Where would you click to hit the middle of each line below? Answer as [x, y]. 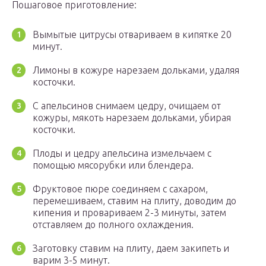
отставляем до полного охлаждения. [113, 225]
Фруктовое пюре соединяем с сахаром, [120, 189]
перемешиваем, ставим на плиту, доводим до [134, 201]
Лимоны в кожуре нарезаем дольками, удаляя [136, 70]
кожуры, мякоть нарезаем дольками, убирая [132, 118]
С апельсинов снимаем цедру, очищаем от [127, 106]
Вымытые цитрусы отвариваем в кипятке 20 [132, 35]
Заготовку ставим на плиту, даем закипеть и [131, 248]
